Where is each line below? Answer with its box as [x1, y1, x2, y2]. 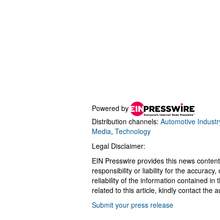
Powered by [92, 103, 131, 113]
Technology [115, 126, 151, 136]
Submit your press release [92, 200, 173, 210]
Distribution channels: [92, 116, 161, 126]
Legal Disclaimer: [92, 141, 145, 151]
